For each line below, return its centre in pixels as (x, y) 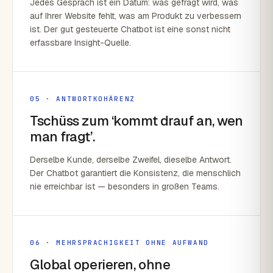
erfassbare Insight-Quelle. (80, 43)
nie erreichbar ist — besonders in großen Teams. (125, 186)
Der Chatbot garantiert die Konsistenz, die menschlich (135, 173)
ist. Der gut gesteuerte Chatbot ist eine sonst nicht (130, 29)
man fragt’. (62, 136)
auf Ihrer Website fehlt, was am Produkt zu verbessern (136, 16)
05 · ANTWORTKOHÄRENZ (83, 99)
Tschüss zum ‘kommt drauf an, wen (136, 121)
